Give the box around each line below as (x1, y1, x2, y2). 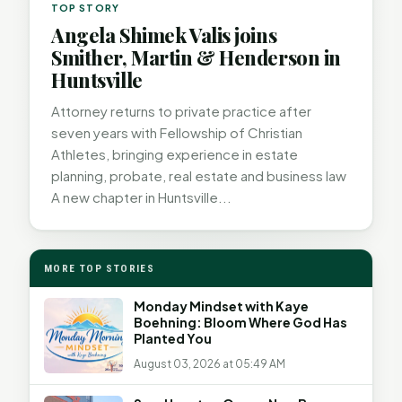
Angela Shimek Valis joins (51, 22, 277, 48)
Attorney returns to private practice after (51, 101, 311, 119)
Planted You (134, 329, 212, 346)
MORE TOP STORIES (44, 261, 155, 275)
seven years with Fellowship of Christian (51, 123, 302, 141)
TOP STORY (51, 2, 119, 14)
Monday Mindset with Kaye (134, 297, 309, 314)
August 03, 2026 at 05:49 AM (134, 356, 285, 371)
